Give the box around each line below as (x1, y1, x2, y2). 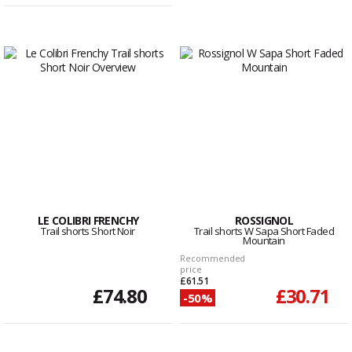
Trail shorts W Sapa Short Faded (194, 224, 334, 239)
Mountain (243, 233, 285, 248)
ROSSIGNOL (234, 213, 294, 229)
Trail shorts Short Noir (41, 224, 135, 239)
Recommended (180, 252, 246, 265)
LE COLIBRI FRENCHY (37, 213, 139, 229)
